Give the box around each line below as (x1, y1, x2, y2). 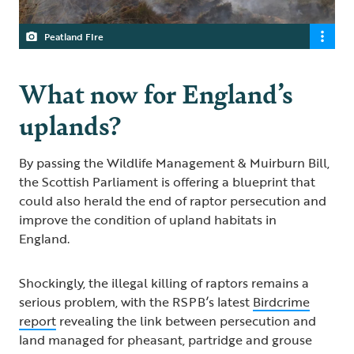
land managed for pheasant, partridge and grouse (19, 330, 312, 350)
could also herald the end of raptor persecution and (19, 191, 326, 211)
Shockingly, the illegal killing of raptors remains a (19, 273, 309, 293)
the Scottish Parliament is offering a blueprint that (19, 172, 315, 192)
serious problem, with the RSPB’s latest (19, 292, 253, 312)
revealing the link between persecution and (56, 311, 316, 331)
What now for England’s (19, 74, 292, 112)
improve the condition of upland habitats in (19, 210, 277, 230)
